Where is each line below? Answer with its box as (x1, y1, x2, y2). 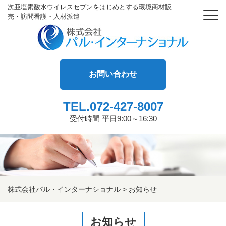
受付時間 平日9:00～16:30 (69, 114, 157, 123)
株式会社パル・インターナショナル (8, 185, 121, 193)
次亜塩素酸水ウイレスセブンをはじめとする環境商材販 (8, 5, 172, 11)
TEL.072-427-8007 (63, 100, 163, 114)
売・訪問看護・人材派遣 (8, 14, 80, 21)
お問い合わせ (89, 70, 137, 78)
